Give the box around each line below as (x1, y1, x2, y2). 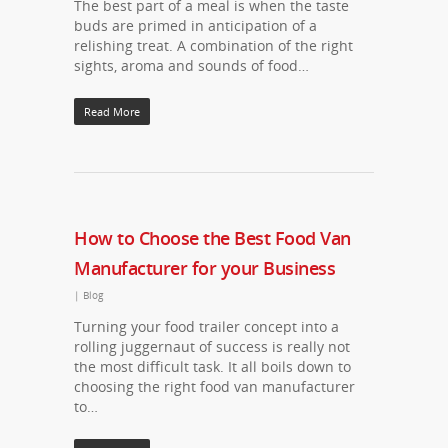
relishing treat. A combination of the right (74, 36, 353, 55)
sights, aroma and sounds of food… (74, 56, 309, 75)
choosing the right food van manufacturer (74, 377, 355, 396)
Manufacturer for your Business (74, 256, 335, 280)
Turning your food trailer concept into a (74, 317, 339, 336)
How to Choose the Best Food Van (74, 226, 351, 250)
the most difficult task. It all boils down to (74, 357, 351, 376)
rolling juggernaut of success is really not (74, 337, 350, 356)
